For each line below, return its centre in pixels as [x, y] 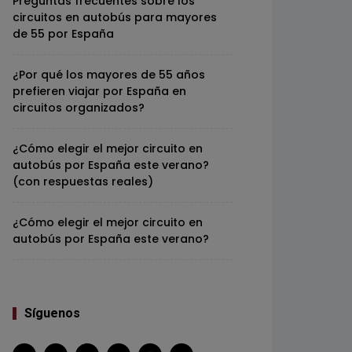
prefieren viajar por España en [99, 91]
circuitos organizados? [79, 108]
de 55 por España [63, 34]
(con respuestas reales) [83, 181]
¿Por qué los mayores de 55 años [109, 75]
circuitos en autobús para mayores [115, 17]
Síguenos [52, 313]
